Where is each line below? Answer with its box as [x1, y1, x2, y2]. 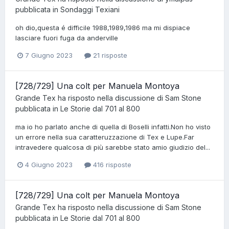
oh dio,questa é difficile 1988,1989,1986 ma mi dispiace [15, 23, 190, 32]
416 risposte [91, 160, 131, 169]
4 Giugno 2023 [25, 160, 73, 169]
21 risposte [91, 51, 127, 59]
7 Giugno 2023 [25, 51, 73, 59]
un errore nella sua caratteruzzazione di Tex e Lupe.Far [15, 132, 194, 141]
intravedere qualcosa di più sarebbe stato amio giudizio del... [15, 143, 210, 151]
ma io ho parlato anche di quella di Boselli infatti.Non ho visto [15, 122, 211, 131]
